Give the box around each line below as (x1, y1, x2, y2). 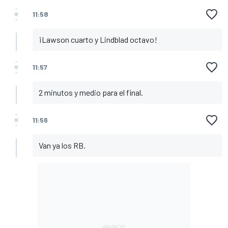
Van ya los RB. (39, 140, 85, 150)
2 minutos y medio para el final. (39, 87, 143, 97)
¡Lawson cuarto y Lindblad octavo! (39, 34, 157, 44)
